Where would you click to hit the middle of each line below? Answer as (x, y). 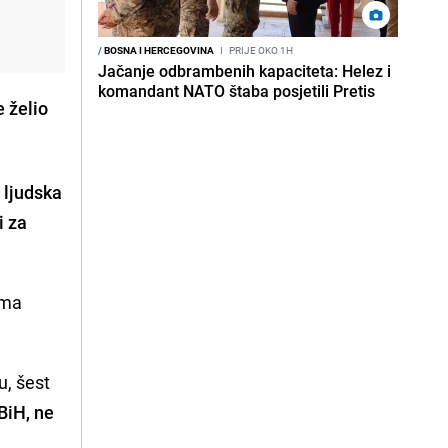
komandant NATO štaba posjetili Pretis (236, 91)
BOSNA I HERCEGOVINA (158, 50)
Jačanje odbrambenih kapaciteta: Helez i (244, 71)
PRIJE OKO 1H (260, 50)
